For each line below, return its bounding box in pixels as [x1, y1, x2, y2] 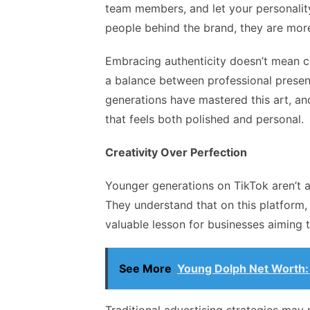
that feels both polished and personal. [105, 112, 304, 127]
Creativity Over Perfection [105, 145, 247, 160]
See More [119, 262, 172, 276]
